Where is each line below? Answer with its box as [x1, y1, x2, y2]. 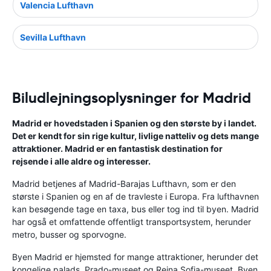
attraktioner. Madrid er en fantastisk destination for [12, 143, 223, 154]
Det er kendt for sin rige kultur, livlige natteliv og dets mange [12, 130, 259, 141]
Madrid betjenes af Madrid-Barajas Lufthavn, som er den [12, 178, 236, 189]
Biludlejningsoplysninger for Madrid [12, 88, 251, 107]
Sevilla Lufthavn [20, 31, 86, 42]
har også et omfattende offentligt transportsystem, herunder [12, 216, 251, 227]
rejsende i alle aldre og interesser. [12, 155, 151, 166]
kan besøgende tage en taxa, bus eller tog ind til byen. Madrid [12, 203, 259, 214]
